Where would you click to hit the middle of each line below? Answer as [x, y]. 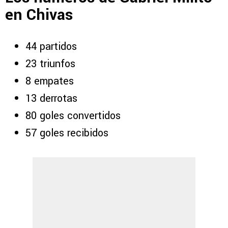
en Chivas [39, 15]
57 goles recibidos [67, 133]
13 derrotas [51, 98]
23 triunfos [50, 64]
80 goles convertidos [73, 116]
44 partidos [51, 46]
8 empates [50, 81]
